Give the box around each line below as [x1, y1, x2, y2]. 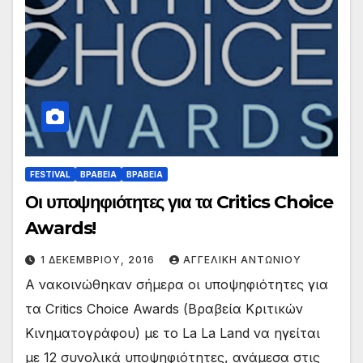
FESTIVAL [30, 169, 70, 179]
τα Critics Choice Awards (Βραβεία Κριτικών [25, 300, 303, 317]
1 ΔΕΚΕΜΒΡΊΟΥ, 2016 [41, 253, 158, 266]
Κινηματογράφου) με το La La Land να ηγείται [25, 324, 320, 341]
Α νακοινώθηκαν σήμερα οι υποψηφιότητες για [25, 275, 328, 293]
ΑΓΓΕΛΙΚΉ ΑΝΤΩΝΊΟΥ [183, 253, 301, 266]
